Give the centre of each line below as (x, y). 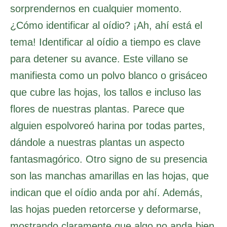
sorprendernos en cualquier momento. (96, 9)
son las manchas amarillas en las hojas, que (109, 176)
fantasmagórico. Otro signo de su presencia (109, 159)
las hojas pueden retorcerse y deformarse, (106, 210)
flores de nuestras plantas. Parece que (97, 109)
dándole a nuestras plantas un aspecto (97, 143)
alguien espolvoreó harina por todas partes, (108, 126)
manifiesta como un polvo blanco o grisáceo (109, 76)
